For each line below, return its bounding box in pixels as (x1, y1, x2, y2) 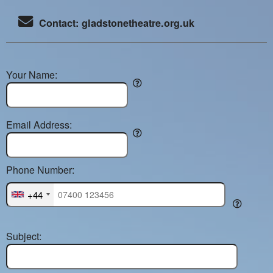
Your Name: (6, 68, 57, 82)
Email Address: (6, 117, 72, 132)
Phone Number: (6, 162, 74, 177)
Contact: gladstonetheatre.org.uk (33, 16, 194, 30)
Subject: (6, 229, 41, 244)
